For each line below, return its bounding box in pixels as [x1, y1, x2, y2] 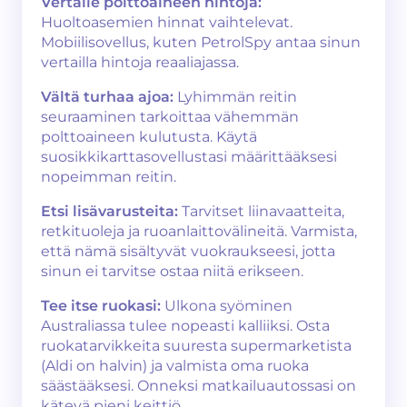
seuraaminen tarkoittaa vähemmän [41, 108, 299, 125]
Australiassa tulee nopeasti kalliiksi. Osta [41, 317, 330, 334]
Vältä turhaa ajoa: [41, 88, 174, 105]
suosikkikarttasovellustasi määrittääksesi [41, 148, 337, 165]
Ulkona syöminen [161, 297, 293, 314]
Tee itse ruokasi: [41, 297, 161, 314]
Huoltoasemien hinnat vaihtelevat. [41, 14, 293, 31]
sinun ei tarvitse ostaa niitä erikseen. [41, 263, 303, 280]
